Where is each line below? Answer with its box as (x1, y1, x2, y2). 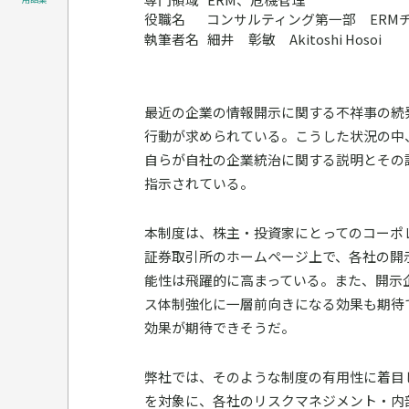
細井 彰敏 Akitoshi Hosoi (206, 29, 382, 49)
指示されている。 (143, 173, 254, 194)
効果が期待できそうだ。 (143, 318, 295, 338)
